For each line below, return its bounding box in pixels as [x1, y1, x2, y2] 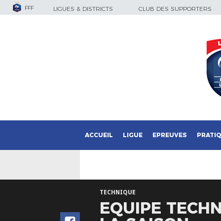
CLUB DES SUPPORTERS [139, 5, 212, 12]
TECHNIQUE [100, 189, 136, 196]
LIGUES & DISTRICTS [53, 5, 113, 12]
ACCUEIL [85, 131, 113, 139]
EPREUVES [152, 131, 187, 139]
